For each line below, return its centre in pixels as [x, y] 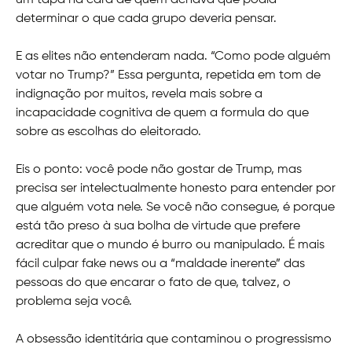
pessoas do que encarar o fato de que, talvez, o [153, 283]
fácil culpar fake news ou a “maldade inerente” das [160, 264]
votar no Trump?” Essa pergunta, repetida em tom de [168, 76]
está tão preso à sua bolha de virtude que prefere [158, 227]
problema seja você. [74, 302]
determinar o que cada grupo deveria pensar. [146, 19]
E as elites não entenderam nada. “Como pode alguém [173, 57]
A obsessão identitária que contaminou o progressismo [174, 340]
